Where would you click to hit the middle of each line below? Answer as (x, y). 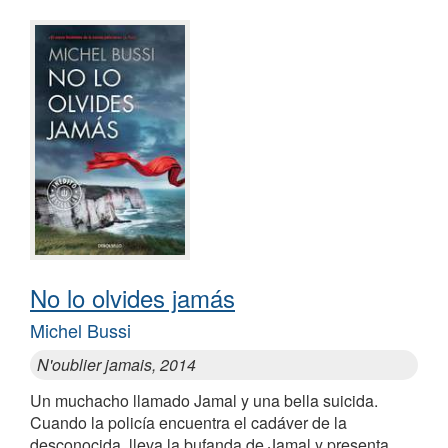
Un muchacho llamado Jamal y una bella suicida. (204, 401)
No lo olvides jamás (132, 298)
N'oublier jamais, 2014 (116, 365)
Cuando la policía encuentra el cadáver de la (188, 423)
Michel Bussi (80, 330)
